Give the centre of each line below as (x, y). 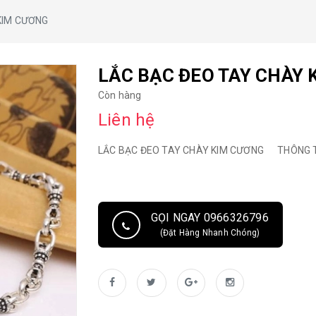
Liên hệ (127, 120)
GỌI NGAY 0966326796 (210, 218)
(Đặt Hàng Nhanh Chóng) (210, 233)
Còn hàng (120, 95)
